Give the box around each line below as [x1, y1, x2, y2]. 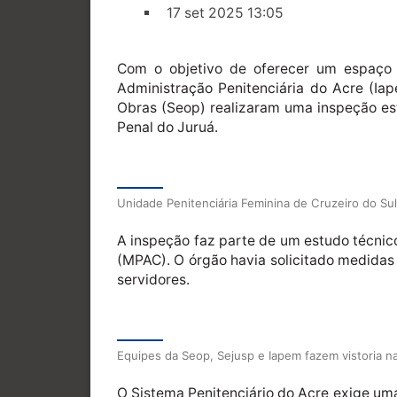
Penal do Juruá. [117, 118, 218, 136]
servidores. [117, 270, 190, 288]
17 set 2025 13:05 [167, 4, 284, 22]
